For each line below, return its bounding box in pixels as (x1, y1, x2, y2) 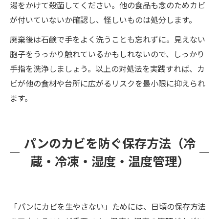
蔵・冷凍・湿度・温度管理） (30, 152, 189, 170)
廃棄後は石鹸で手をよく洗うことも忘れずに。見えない (10, 33, 205, 45)
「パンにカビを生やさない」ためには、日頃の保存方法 (10, 200, 206, 212)
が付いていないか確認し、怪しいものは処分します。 (10, 14, 197, 25)
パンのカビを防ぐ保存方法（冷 (23, 134, 196, 152)
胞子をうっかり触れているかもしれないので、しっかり (10, 48, 205, 60)
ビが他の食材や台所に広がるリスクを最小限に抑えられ (10, 77, 205, 89)
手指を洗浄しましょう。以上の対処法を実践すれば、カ (10, 63, 205, 74)
